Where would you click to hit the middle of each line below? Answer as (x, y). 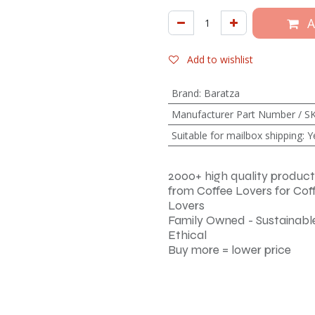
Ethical (187, 235)
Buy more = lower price (230, 250)
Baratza (221, 93)
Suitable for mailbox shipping (237, 135)
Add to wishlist (220, 59)
